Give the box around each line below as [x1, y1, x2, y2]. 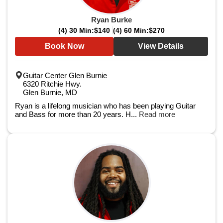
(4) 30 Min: [58, 26, 94, 34]
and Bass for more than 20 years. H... [15, 110, 139, 118]
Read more [139, 110, 175, 118]
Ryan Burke [91, 15, 132, 24]
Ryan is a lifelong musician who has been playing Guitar [15, 102, 196, 110]
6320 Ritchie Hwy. [23, 80, 82, 88]
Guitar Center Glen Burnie [23, 71, 107, 80]
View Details [138, 42, 184, 50]
